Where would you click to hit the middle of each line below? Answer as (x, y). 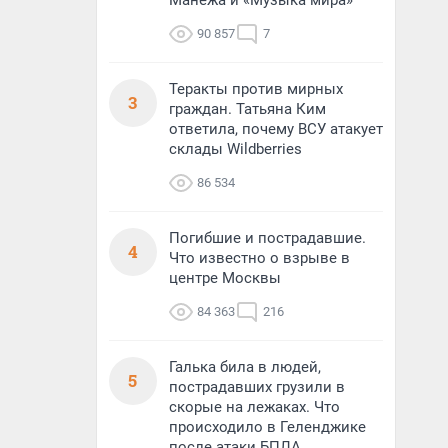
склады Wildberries (235, 149)
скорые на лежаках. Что (254, 407)
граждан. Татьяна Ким (247, 109)
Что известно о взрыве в (259, 258)
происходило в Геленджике (267, 427)
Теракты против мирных (256, 89)
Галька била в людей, (245, 367)
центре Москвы (225, 278)
